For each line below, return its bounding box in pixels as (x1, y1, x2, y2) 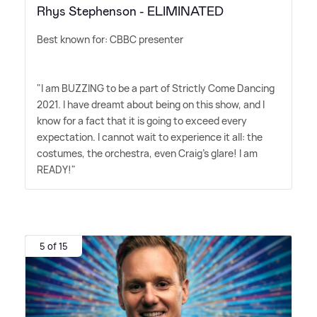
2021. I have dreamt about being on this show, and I (37, 98, 265, 112)
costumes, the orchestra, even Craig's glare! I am (37, 146, 258, 161)
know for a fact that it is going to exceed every (37, 114, 247, 128)
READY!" (37, 163, 76, 177)
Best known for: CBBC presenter (37, 33, 183, 47)
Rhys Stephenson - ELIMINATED (37, 3, 224, 21)
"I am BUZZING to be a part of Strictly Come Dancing (37, 81, 275, 96)
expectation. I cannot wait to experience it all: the (37, 130, 263, 144)
